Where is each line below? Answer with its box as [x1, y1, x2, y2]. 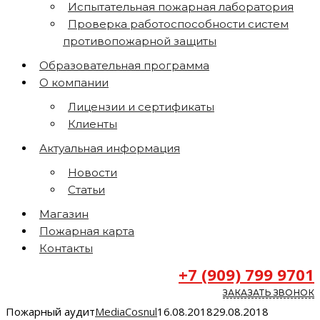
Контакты [39, 241, 93, 255]
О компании [39, 76, 109, 89]
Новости [68, 166, 117, 179]
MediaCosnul [95, 304, 157, 319]
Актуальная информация [39, 141, 180, 155]
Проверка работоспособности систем [68, 17, 289, 31]
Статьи [68, 183, 105, 196]
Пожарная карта [39, 224, 134, 238]
